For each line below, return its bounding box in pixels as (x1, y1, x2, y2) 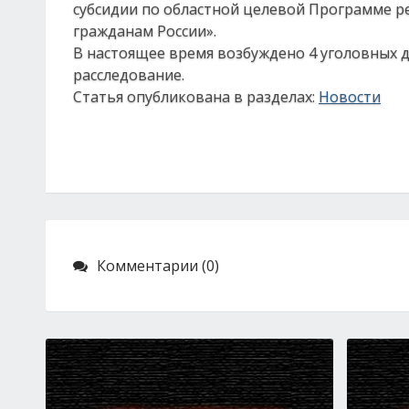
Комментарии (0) (97, 256, 219, 276)
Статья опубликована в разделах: (73, 87, 319, 107)
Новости (319, 87, 381, 107)
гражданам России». (73, 21, 216, 41)
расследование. (73, 65, 184, 85)
